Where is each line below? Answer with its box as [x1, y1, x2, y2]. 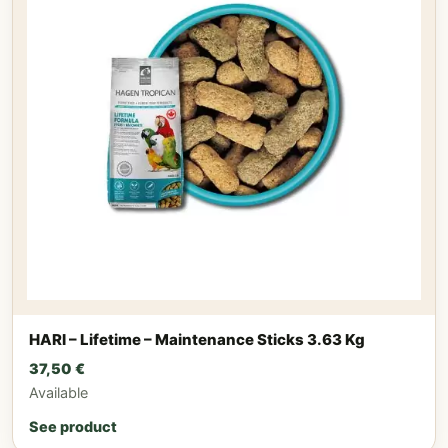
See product [29, 417, 117, 435]
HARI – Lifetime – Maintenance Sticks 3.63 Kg [29, 329, 365, 349]
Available [29, 383, 88, 401]
